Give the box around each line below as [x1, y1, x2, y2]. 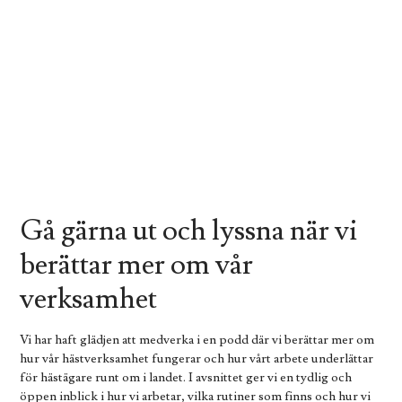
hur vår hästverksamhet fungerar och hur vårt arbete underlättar [20, 350, 374, 368]
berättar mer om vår [20, 246, 254, 284]
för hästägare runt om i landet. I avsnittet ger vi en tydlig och [20, 369, 353, 387]
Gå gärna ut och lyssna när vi [20, 212, 359, 250]
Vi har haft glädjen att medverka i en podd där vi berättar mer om [20, 331, 375, 349]
